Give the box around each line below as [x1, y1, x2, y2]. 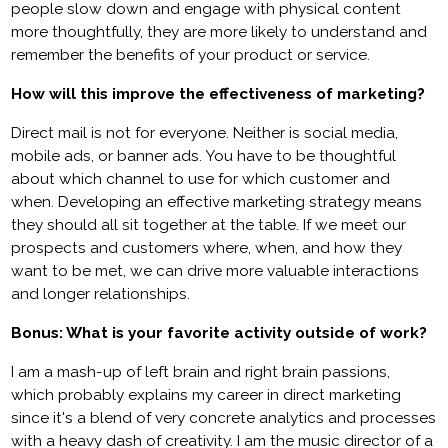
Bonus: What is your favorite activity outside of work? [11, 324, 428, 343]
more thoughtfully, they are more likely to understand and [11, 23, 428, 42]
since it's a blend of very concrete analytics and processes [11, 409, 437, 428]
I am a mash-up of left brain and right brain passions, [11, 363, 391, 382]
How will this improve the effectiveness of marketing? [11, 85, 426, 104]
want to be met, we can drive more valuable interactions [11, 262, 420, 281]
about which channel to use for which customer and [11, 170, 391, 189]
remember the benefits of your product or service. [11, 46, 371, 65]
